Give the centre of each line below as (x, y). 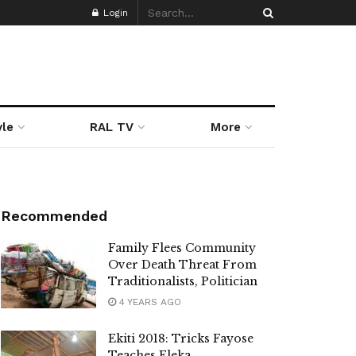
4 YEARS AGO (149, 302)
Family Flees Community (182, 248)
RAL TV (112, 127)
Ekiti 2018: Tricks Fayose (181, 339)
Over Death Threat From (182, 265)
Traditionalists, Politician (183, 281)
